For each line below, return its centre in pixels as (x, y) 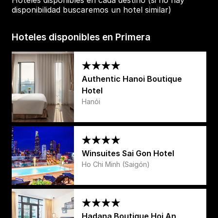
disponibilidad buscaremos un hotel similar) (91, 9)
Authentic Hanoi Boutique (132, 79)
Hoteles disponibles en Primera (81, 37)
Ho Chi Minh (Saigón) (116, 164)
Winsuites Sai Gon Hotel (128, 153)
